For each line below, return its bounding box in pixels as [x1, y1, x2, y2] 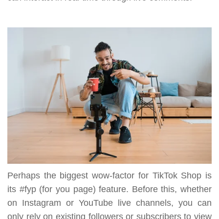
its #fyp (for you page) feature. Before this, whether [7, 184, 212, 194]
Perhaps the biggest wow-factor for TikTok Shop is [7, 170, 212, 180]
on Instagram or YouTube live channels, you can [7, 197, 212, 208]
